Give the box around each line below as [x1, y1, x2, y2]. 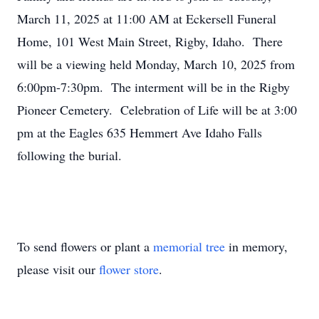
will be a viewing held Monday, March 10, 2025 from [17, 56, 295, 73]
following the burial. [17, 147, 122, 164]
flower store [99, 261, 159, 278]
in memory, [225, 238, 288, 255]
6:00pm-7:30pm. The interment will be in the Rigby [17, 78, 290, 95]
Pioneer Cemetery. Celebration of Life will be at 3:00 [17, 101, 297, 118]
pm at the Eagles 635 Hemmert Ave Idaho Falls [17, 124, 262, 141]
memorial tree [153, 238, 225, 255]
